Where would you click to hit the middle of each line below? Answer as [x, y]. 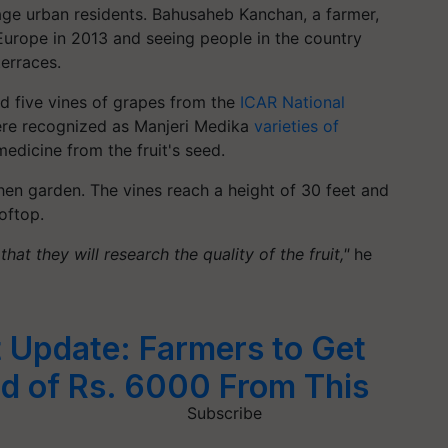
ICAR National [290, 101]
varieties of [296, 125]
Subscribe [224, 413]
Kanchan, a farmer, [306, 13]
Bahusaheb [193, 13]
